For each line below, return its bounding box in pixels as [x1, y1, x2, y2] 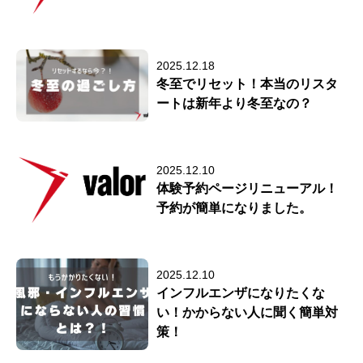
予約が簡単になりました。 [156, 200, 313, 215]
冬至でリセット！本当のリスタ [156, 76, 339, 91]
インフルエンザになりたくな [156, 285, 326, 300]
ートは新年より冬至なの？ [156, 96, 313, 110]
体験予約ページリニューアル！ [156, 181, 339, 195]
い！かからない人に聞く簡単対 [156, 305, 339, 319]
